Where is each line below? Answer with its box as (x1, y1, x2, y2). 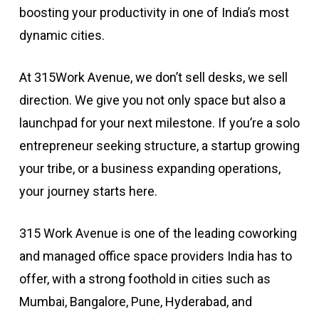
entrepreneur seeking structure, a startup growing (19, 138, 300, 154)
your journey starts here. (19, 184, 157, 199)
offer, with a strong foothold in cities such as (19, 271, 271, 287)
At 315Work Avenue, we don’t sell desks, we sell (19, 70, 288, 85)
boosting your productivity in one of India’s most (19, 5, 289, 21)
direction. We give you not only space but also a (19, 93, 286, 108)
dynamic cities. (19, 28, 105, 43)
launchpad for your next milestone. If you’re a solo (19, 115, 300, 131)
